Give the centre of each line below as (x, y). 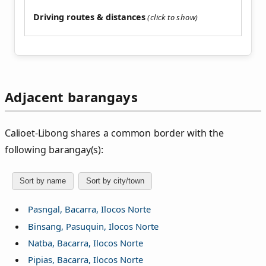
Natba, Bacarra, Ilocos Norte (85, 243)
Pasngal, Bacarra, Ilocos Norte (89, 209)
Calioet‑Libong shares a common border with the (114, 133)
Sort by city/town (115, 181)
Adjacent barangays (71, 97)
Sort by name (43, 181)
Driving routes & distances (89, 17)
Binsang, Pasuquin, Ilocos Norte (93, 226)
